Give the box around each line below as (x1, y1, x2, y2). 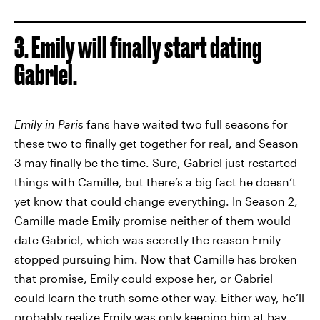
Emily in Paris (14, 116, 84, 131)
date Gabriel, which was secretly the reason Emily (14, 232, 281, 246)
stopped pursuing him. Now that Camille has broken (14, 251, 297, 266)
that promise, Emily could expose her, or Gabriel (14, 271, 273, 285)
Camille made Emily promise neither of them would (14, 213, 291, 227)
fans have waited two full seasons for (84, 116, 288, 131)
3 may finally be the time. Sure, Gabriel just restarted (14, 155, 297, 169)
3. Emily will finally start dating (14, 31, 262, 64)
